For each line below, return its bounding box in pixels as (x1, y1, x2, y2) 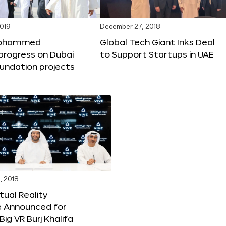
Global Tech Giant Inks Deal (100, 37, 215, 47)
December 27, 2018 (100, 23, 160, 30)
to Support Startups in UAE (100, 49, 213, 59)
